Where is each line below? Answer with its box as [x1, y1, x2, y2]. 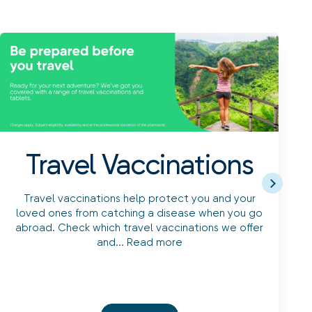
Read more [126, 236, 182, 249]
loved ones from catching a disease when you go [16, 207, 263, 220]
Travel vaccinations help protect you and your [23, 192, 256, 205]
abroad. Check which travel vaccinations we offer [15, 221, 263, 235]
